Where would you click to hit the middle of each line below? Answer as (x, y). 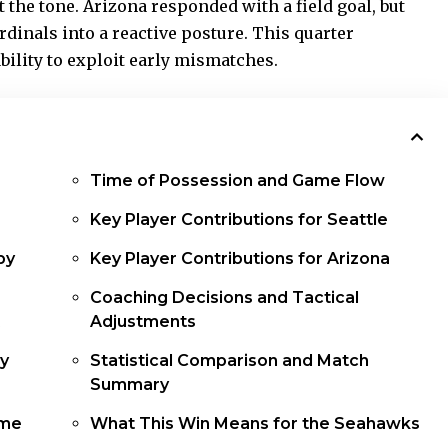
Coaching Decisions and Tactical (225, 298)
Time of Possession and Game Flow (238, 181)
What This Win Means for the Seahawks (255, 424)
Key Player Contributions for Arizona (240, 259)
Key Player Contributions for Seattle (239, 220)
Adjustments (143, 322)
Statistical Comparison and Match (230, 361)
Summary (130, 385)
